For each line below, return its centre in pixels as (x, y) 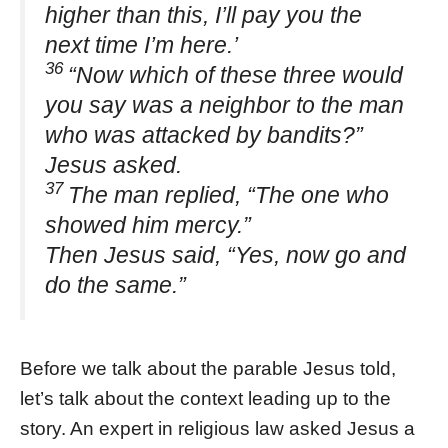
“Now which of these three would (235, 74)
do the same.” (115, 284)
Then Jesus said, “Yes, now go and (225, 254)
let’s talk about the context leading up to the (205, 399)
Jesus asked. (113, 164)
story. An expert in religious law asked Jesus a (217, 429)
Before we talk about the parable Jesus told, (208, 369)
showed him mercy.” (148, 224)
